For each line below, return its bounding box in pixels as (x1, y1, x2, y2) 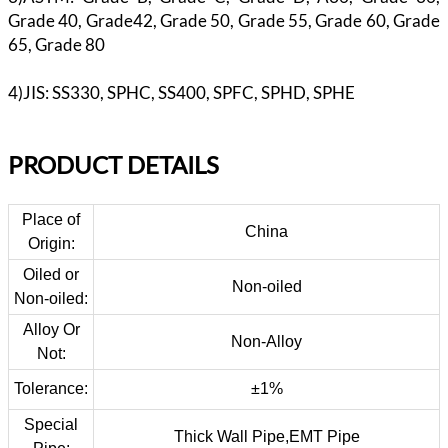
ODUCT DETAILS (37, 150, 219, 179)
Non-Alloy (231, 333, 302, 350)
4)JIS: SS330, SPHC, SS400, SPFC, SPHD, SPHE (8, 82, 355, 103)
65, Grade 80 (8, 34, 108, 55)
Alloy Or (22, 321, 80, 338)
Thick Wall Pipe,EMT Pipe (173, 428, 360, 445)
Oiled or (23, 266, 79, 283)
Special (24, 416, 78, 433)
